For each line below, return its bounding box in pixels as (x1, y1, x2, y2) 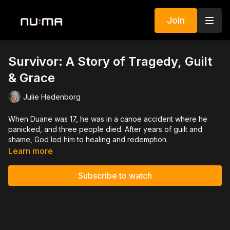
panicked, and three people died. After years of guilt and (8, 125, 202, 133)
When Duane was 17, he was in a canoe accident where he (8, 114, 207, 123)
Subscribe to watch (78, 170, 152, 181)
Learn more (8, 146, 53, 156)
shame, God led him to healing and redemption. (8, 135, 168, 144)
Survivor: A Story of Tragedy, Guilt (8, 54, 212, 69)
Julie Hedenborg (23, 92, 81, 101)
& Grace (8, 70, 55, 85)
